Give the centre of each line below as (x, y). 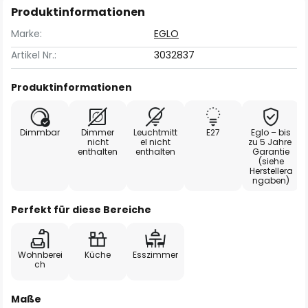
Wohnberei (40, 255)
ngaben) (271, 180)
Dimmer (98, 132)
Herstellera (271, 171)
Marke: (26, 34)
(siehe (271, 161)
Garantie (271, 152)
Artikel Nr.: (34, 55)
